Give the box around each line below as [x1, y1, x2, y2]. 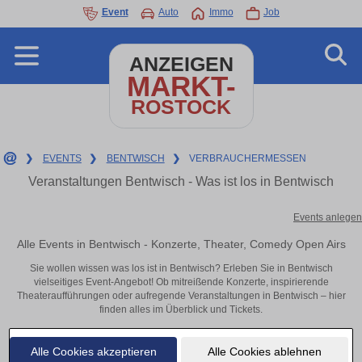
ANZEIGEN [128, 53, 234, 75]
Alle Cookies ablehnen [207, 344, 322, 358]
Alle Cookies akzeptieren [30, 344, 157, 358]
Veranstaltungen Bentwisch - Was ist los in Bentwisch [28, 175, 334, 188]
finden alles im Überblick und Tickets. [99, 304, 263, 316]
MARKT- [126, 70, 236, 102]
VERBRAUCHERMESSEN [189, 153, 307, 164]
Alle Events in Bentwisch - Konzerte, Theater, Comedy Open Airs [16, 237, 346, 250]
